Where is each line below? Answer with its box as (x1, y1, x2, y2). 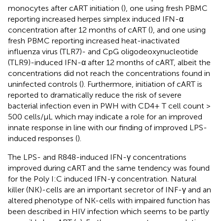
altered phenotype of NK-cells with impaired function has (8, 195, 210, 205)
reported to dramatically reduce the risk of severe (8, 90, 182, 100)
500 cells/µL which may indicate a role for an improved (8, 111, 202, 121)
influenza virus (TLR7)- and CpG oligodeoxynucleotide (8, 46, 198, 56)
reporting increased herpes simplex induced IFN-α (8, 14, 184, 24)
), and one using (150, 25, 206, 35)
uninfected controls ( (8, 79, 81, 89)
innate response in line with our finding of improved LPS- (8, 122, 207, 132)
